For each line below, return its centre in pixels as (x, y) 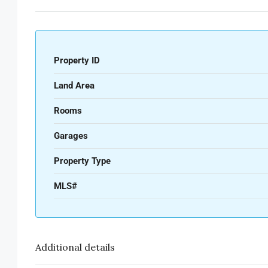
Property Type (82, 161)
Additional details (75, 247)
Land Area (74, 86)
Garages (71, 136)
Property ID (77, 61)
